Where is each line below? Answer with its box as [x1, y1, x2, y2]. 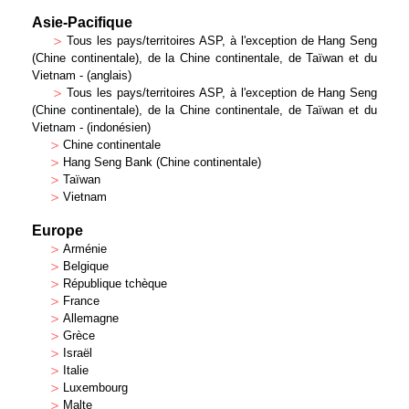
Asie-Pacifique [32, 15, 132, 30]
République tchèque [63, 277, 167, 290]
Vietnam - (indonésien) [32, 121, 151, 134]
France [63, 294, 100, 308]
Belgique [63, 259, 109, 273]
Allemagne [63, 311, 119, 325]
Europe [32, 223, 83, 238]
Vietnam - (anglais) [32, 68, 131, 82]
